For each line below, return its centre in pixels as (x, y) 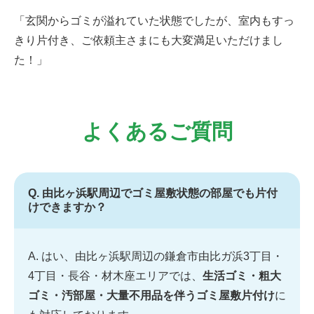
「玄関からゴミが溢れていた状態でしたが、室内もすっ (154, 20)
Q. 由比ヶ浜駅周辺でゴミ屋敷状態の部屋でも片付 (153, 193)
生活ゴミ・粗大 (242, 275)
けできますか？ (67, 207)
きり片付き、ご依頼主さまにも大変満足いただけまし (149, 40)
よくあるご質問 (157, 131)
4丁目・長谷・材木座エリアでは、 (115, 275)
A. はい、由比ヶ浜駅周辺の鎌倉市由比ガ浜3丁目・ (156, 256)
